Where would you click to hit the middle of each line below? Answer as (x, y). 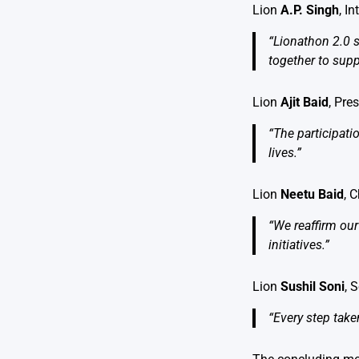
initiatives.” (299, 245)
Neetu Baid (312, 195)
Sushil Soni (313, 287)
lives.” (285, 153)
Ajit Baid (305, 103)
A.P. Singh (310, 10)
